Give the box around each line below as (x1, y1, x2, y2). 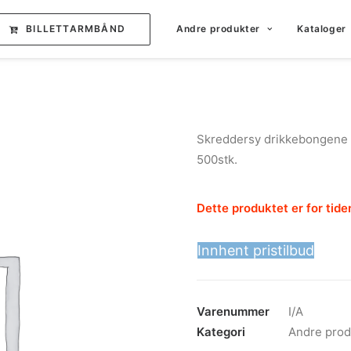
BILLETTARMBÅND (26, 22, 125, 34)
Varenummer (197, 304, 270, 319)
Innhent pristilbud (197, 242, 314, 259)
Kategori (197, 324, 245, 339)
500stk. (197, 152, 237, 167)
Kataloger (297, 23, 346, 34)
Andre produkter (175, 23, 260, 34)
